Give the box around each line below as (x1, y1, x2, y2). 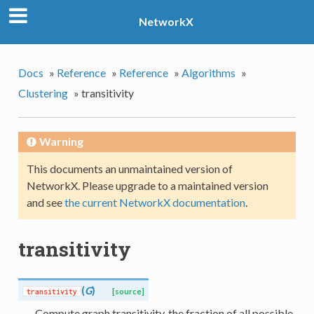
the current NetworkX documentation (64, 195, 245, 209)
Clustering (18, 86, 68, 100)
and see (26, 195, 64, 209)
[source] (111, 287, 144, 296)
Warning (39, 134, 83, 148)
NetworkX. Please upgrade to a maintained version (26, 178, 268, 192)
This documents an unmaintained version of (26, 161, 233, 175)
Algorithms (181, 65, 235, 79)
